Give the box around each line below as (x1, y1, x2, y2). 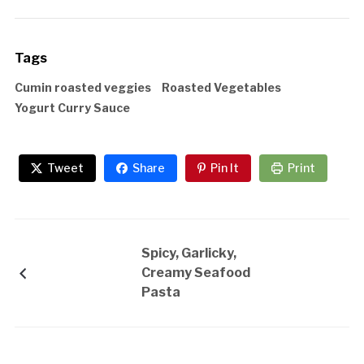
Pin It (210, 160, 239, 175)
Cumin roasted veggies (14, 80, 151, 94)
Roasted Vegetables (161, 80, 281, 94)
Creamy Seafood (141, 264, 250, 280)
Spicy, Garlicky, (141, 245, 236, 261)
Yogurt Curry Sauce (14, 100, 130, 115)
